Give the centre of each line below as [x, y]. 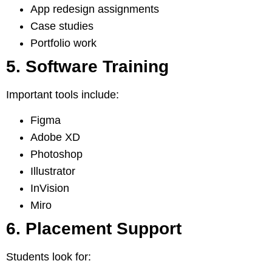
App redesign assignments [95, 9]
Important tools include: [63, 94]
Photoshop [56, 155]
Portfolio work [63, 43]
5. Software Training [87, 66]
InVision [50, 189]
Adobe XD [55, 138]
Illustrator [53, 172]
